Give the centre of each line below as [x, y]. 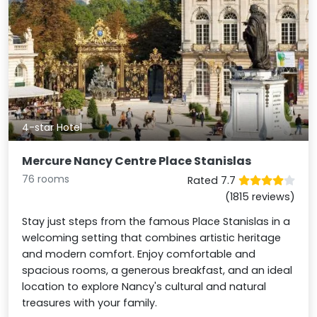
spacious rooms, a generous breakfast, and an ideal [157, 271]
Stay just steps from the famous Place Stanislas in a [156, 222]
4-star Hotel [52, 128]
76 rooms [46, 179]
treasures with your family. [90, 303]
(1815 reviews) [260, 197]
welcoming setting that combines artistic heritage [152, 238]
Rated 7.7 [213, 181]
